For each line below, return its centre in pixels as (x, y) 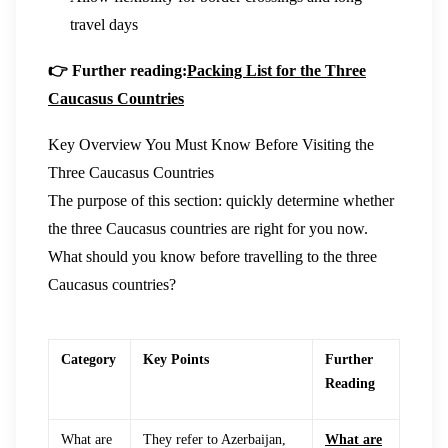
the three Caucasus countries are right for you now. (208, 228)
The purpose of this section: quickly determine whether (221, 200)
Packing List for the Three (276, 71)
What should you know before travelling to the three (212, 256)
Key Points (176, 359)
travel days (104, 25)
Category (88, 359)
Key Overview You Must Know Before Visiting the (211, 144)
